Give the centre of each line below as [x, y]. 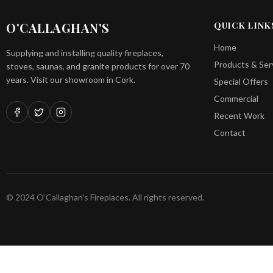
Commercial [236, 98]
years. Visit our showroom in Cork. [71, 80]
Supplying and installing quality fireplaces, [85, 53]
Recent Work [239, 115]
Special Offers [241, 81]
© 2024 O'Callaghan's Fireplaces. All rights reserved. [105, 197]
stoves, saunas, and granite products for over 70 [98, 66]
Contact [230, 133]
